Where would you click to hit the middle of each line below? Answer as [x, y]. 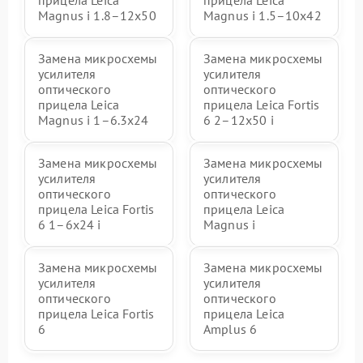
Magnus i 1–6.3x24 [94, 120]
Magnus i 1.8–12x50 [97, 15]
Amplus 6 [231, 329]
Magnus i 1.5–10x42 [263, 15]
